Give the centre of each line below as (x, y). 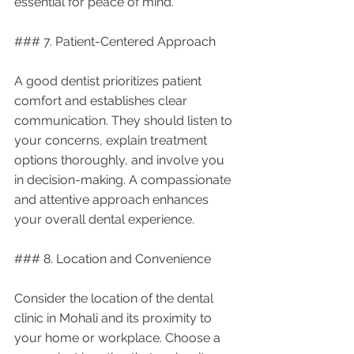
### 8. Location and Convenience (113, 258)
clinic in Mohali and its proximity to (115, 318)
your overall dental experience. (104, 219)
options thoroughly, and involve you (121, 160)
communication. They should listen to (125, 120)
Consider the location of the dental (115, 298)
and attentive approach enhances (113, 199)
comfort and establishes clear (102, 100)
